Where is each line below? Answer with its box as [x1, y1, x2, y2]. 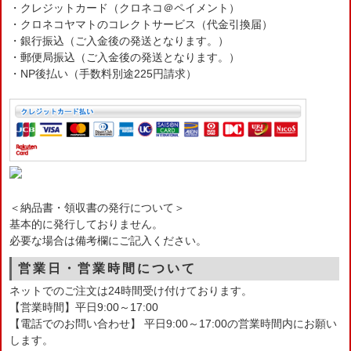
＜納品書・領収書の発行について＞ [9, 201, 185, 215]
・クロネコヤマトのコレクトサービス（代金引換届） [9, 18, 273, 31]
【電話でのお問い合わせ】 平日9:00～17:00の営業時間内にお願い [9, 317, 337, 331]
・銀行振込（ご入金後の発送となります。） [9, 34, 229, 48]
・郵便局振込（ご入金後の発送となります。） [9, 51, 240, 64]
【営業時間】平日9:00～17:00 [9, 301, 158, 314]
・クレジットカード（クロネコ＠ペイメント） [9, 2, 240, 15]
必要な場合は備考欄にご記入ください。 [9, 234, 207, 248]
